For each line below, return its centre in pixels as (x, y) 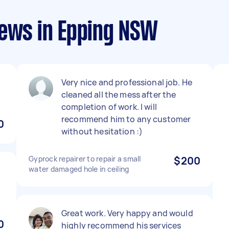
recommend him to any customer (126, 119)
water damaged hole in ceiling (79, 169)
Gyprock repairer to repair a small (85, 159)
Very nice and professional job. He (127, 82)
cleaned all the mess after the (119, 95)
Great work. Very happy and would (127, 213)
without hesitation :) (102, 131)
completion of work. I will (109, 107)
